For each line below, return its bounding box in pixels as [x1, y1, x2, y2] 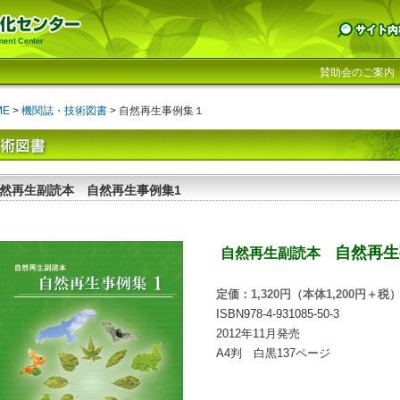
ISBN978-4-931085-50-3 [216, 307, 339, 321]
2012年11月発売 [216, 327, 300, 340]
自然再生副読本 [221, 246, 335, 261]
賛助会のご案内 [320, 66, 395, 79]
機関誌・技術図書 [21, 104, 107, 117]
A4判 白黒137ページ [216, 346, 330, 360]
